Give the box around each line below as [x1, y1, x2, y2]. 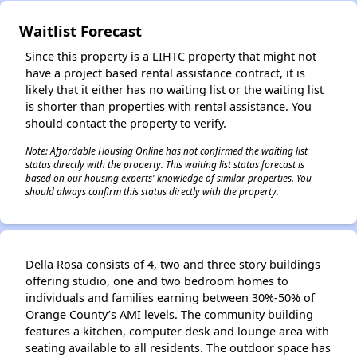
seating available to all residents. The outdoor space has [25, 340, 331, 355]
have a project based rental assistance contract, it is [25, 65, 305, 80]
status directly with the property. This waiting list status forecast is [25, 158, 304, 171]
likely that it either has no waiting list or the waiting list [25, 82, 324, 97]
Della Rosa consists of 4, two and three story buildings [25, 257, 320, 272]
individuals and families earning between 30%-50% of [25, 290, 315, 305]
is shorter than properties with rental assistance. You [25, 99, 312, 114]
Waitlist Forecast [19, 21, 142, 41]
